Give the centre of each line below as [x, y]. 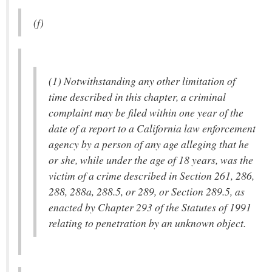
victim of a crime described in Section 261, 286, [151, 175]
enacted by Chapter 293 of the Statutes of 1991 [150, 207]
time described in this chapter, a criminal [137, 97]
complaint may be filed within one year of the [146, 112]
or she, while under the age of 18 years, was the [151, 160]
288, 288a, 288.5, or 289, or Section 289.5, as [147, 191]
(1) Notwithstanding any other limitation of [142, 81]
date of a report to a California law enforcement [152, 128]
